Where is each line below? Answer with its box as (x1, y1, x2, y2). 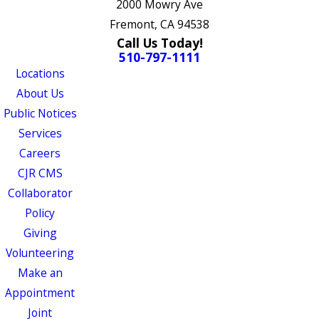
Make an (17, 264, 63, 281)
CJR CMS (17, 164, 63, 181)
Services (18, 125, 62, 141)
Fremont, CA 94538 (110, 16, 209, 32)
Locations (15, 65, 65, 81)
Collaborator (7, 184, 73, 201)
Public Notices (3, 105, 77, 121)
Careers (19, 145, 61, 161)
